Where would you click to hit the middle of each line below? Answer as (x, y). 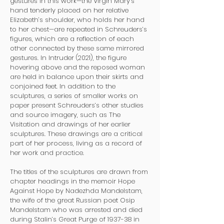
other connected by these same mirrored (77, 48)
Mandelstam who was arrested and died (76, 210)
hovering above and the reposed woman (77, 67)
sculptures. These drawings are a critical (76, 134)
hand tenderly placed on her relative (69, 10)
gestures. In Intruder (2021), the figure (68, 58)
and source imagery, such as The (65, 115)
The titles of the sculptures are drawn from (79, 172)
